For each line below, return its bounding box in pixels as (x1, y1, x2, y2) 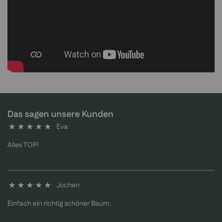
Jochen (56, 180, 80, 191)
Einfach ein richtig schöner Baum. (7, 199, 111, 209)
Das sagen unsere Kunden (7, 108, 113, 121)
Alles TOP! (7, 140, 39, 151)
